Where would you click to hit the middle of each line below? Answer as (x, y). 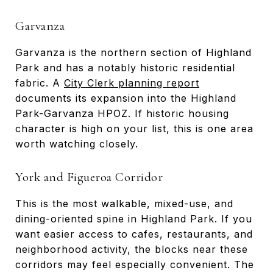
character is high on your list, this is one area (134, 128)
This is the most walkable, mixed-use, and (124, 203)
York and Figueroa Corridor (89, 177)
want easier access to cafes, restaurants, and (134, 234)
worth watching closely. (77, 144)
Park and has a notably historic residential (125, 67)
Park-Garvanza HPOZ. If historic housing (122, 113)
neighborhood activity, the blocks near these (132, 249)
